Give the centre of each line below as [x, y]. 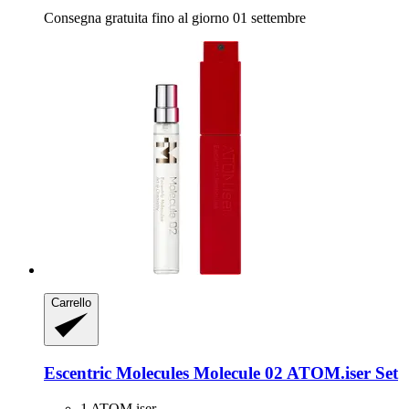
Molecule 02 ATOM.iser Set [294, 373]
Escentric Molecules [116, 373]
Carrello [71, 303]
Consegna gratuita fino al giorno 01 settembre [175, 18]
